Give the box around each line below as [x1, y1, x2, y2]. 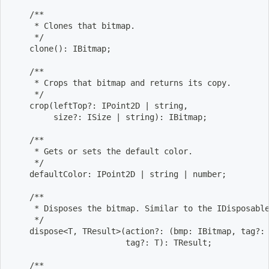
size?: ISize [10, 112, 116, 122]
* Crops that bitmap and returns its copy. [10, 77, 231, 88]
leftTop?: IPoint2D [53, 100, 145, 110]
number [188, 169, 222, 179]
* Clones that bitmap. [10, 20, 135, 31]
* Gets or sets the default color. [10, 146, 193, 156]
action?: [125, 226, 169, 236]
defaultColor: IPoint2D [10, 169, 140, 179]
